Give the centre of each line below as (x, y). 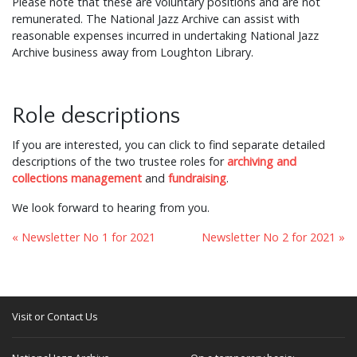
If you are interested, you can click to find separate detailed (169, 145)
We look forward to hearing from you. (111, 208)
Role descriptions (96, 116)
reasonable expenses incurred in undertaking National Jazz (165, 35)
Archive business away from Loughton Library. (133, 52)
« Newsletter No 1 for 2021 (84, 237)
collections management (77, 178)
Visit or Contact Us (55, 316)
